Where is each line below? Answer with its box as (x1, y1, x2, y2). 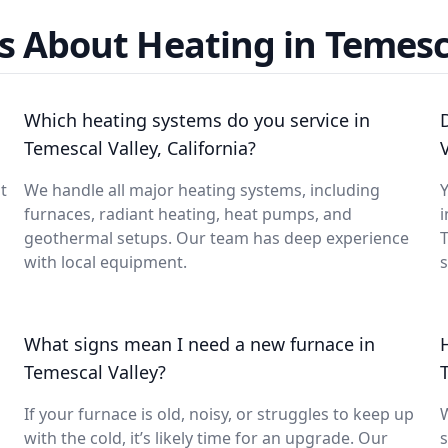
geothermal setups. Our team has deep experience (24, 227, 409, 249)
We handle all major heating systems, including (24, 179, 380, 201)
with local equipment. (24, 251, 187, 273)
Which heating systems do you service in (24, 108, 370, 132)
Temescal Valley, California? (24, 136, 256, 160)
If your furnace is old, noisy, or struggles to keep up (24, 403, 414, 425)
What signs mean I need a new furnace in (24, 332, 375, 356)
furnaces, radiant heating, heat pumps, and (24, 203, 352, 225)
